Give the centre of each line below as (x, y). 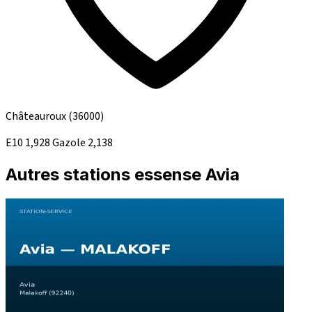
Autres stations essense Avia (123, 175)
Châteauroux (37, 117)
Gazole (70, 143)
